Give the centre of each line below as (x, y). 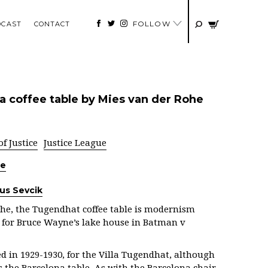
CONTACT (52, 24)
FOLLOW (153, 24)
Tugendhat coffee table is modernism (114, 209)
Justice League (75, 143)
